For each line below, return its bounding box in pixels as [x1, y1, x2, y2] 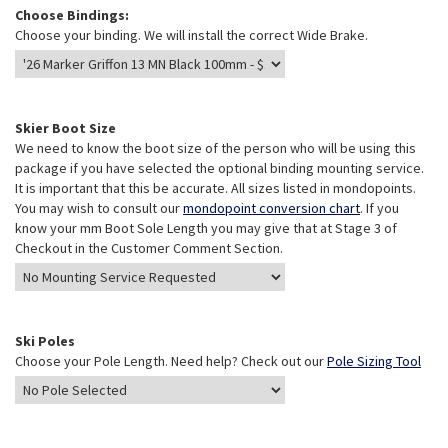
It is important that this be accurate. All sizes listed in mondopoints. [15, 179, 416, 197]
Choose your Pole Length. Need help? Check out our [15, 352, 327, 370]
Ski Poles [15, 332, 75, 350]
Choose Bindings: [15, 6, 129, 24]
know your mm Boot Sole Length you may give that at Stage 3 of [15, 219, 397, 237]
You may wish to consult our [15, 199, 183, 217]
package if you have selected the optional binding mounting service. [15, 159, 424, 177]
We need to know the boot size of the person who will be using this [15, 139, 416, 157]
